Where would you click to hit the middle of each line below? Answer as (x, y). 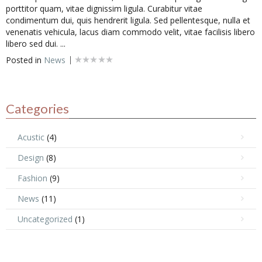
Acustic (31, 137)
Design (31, 158)
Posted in (25, 60)
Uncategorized (45, 219)
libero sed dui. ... (36, 44)
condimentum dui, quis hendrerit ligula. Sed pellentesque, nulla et (128, 20)
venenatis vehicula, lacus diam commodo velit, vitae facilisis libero (130, 32)
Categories (37, 108)
